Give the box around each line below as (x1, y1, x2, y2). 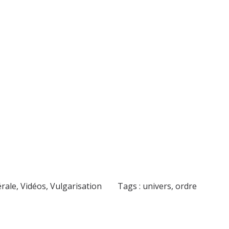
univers (143, 180, 172, 192)
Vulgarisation (50, 180, 102, 192)
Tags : (118, 180, 143, 192)
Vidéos (20, 180, 47, 192)
